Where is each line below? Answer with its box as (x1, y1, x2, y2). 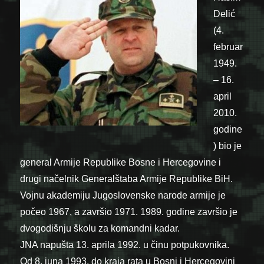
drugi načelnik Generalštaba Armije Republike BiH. (20, 173, 233, 184)
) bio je (213, 140, 242, 151)
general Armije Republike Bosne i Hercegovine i (20, 157, 222, 167)
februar (213, 41, 243, 52)
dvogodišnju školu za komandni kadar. (20, 223, 180, 233)
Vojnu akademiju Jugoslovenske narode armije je (20, 190, 226, 200)
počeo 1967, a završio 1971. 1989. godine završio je (20, 206, 238, 217)
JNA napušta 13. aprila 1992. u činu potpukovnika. (20, 239, 230, 250)
